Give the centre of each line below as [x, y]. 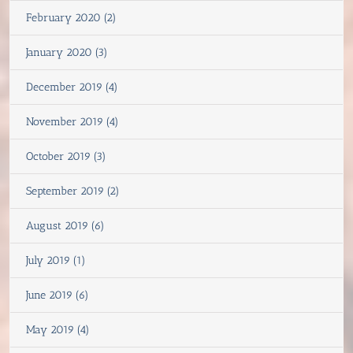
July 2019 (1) [56, 261]
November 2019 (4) [72, 122]
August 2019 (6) [65, 226]
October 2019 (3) [66, 157]
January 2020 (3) [67, 53]
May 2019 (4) [58, 330]
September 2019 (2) [73, 191]
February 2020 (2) [71, 18]
